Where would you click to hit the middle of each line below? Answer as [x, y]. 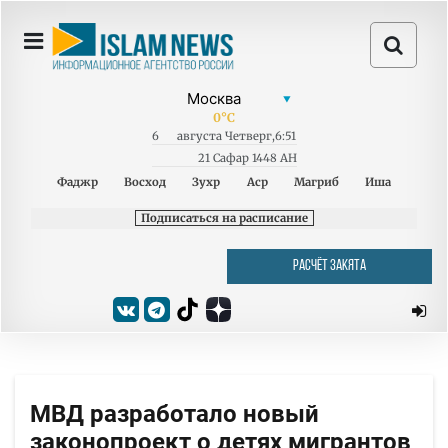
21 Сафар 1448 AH [247, 158]
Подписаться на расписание [224, 218]
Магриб [316, 182]
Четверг [248, 136]
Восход [145, 182]
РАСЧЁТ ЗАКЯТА [329, 266]
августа [199, 136]
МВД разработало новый [174, 414]
